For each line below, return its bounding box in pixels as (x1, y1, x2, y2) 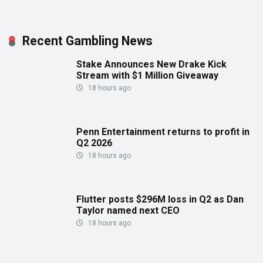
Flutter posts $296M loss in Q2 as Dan (76, 193, 244, 205)
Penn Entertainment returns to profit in (76, 126, 249, 137)
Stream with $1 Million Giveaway (76, 69, 218, 81)
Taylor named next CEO (76, 204, 180, 216)
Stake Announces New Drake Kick (76, 58, 227, 70)
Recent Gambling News (22, 33, 153, 48)
